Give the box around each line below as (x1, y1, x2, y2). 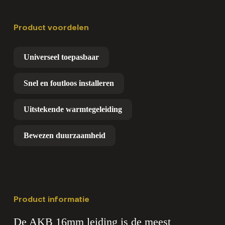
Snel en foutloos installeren (23, 79, 114, 88)
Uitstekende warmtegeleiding (23, 105, 122, 114)
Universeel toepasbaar (23, 53, 99, 62)
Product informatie (13, 194, 89, 204)
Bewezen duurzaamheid (23, 131, 105, 140)
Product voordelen (13, 22, 89, 32)
